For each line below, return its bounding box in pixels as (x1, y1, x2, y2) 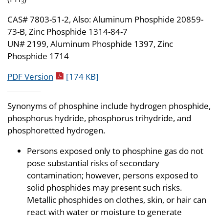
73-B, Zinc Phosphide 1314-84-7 (7, 26, 128, 37)
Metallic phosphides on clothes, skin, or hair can (27, 194, 206, 205)
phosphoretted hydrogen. (7, 125, 105, 136)
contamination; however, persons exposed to (27, 170, 198, 181)
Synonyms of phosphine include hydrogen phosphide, (7, 100, 211, 111)
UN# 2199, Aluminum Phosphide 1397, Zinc (7, 38, 173, 49)
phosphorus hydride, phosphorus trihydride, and (7, 112, 191, 124)
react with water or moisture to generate (27, 206, 182, 218)
